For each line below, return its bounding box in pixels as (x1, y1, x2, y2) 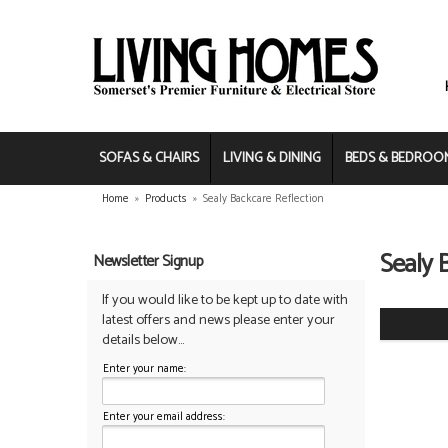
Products (145, 190, 187, 208)
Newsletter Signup (93, 249, 204, 274)
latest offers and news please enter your (102, 308, 335, 332)
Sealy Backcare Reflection (203, 190, 324, 208)
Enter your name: (103, 360, 186, 379)
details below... (102, 328, 184, 352)
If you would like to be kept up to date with (102, 288, 348, 312)
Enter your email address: (103, 408, 225, 427)
